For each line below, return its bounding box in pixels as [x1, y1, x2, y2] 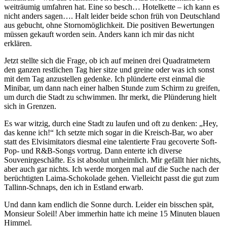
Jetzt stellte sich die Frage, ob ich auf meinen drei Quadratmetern [4, 56, 210, 65]
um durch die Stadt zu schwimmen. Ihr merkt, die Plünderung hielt [4, 92, 216, 101]
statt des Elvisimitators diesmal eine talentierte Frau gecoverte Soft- [4, 137, 217, 146]
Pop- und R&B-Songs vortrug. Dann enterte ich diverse [4, 146, 182, 155]
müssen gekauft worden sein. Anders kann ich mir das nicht [4, 29, 194, 39]
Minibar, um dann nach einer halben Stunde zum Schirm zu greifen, [4, 83, 220, 92]
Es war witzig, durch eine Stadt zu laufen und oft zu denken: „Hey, [4, 119, 218, 128]
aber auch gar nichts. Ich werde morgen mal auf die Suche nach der [4, 164, 219, 173]
